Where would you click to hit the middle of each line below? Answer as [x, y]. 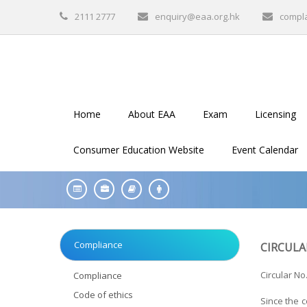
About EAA [152, 114]
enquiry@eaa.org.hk [197, 16]
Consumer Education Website [139, 150]
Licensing [275, 114]
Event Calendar [265, 150]
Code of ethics [103, 295]
